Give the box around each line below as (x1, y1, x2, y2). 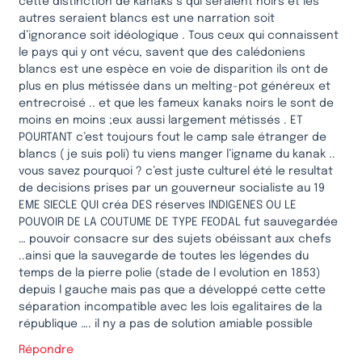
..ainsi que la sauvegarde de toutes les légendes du (19, 250, 309, 262)
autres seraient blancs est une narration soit (19, 12, 275, 24)
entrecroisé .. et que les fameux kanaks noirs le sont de (19, 97, 334, 109)
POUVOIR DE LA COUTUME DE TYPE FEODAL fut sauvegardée (19, 216, 338, 228)
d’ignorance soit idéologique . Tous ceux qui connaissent (19, 29, 339, 41)
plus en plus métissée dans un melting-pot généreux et (19, 80, 330, 92)
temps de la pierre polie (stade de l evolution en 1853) (19, 267, 320, 279)
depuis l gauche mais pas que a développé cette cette (19, 284, 326, 296)
